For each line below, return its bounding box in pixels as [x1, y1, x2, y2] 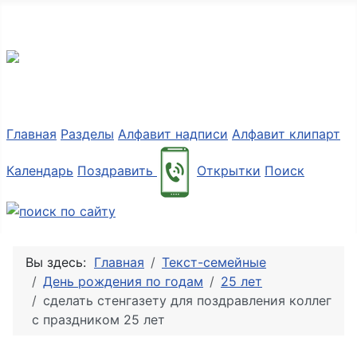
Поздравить [77, 163, 157, 179]
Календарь [6, 163, 73, 179]
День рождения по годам [43, 273, 203, 289]
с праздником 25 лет [32, 311, 165, 328]
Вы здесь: [25, 253, 94, 270]
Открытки [197, 163, 261, 179]
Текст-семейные [162, 253, 266, 270]
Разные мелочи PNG [6, 14, 261, 45]
